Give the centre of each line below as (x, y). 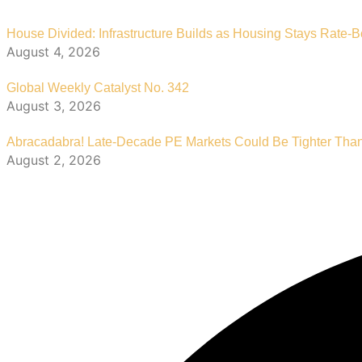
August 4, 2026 (53, 52)
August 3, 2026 (54, 106)
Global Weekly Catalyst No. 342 (98, 88)
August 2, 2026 (54, 160)
